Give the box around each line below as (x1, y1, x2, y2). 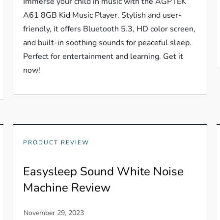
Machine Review (23, 180, 111, 195)
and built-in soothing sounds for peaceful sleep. (23, 37, 192, 48)
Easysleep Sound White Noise (23, 164, 184, 179)
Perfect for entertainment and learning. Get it (23, 51, 184, 62)
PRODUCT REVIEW (23, 138, 90, 146)
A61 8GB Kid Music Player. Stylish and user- (23, 10, 182, 21)
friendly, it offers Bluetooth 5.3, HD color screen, (23, 24, 196, 34)
